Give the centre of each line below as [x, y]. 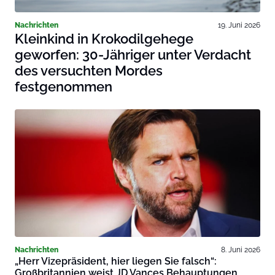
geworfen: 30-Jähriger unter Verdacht [133, 55]
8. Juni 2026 [241, 250]
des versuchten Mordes [89, 71]
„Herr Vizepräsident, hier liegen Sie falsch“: [116, 261]
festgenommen [64, 87]
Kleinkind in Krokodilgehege [104, 39]
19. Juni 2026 [239, 25]
